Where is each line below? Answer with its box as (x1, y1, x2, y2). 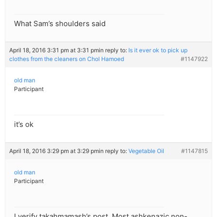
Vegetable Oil (128, 147, 164, 155)
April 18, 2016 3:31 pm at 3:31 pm (9, 46, 99, 54)
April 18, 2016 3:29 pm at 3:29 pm (9, 147, 99, 155)
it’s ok (14, 120, 33, 129)
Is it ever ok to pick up (128, 46, 187, 54)
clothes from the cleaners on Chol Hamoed (9, 55, 124, 63)
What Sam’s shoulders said (14, 19, 106, 29)
